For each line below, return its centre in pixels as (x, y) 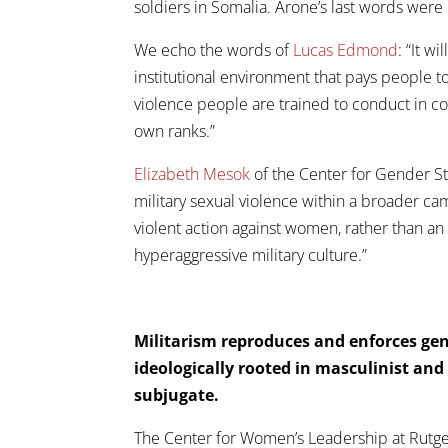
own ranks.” (175, 130)
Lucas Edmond (346, 49)
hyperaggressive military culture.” (251, 254)
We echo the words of (214, 49)
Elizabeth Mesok (192, 173)
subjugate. (177, 394)
